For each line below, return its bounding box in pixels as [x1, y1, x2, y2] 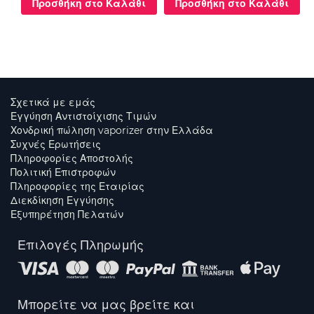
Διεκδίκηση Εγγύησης [11, 194, 114, 207]
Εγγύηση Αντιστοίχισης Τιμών [11, 110, 156, 123]
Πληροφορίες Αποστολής [11, 152, 133, 165]
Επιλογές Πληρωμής [18, 238, 144, 253]
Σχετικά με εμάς [11, 96, 95, 109]
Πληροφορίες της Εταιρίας [11, 180, 144, 193]
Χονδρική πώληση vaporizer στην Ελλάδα [11, 124, 213, 137]
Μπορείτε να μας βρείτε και [18, 297, 194, 313]
